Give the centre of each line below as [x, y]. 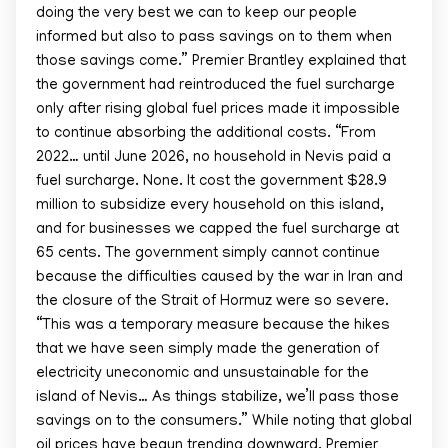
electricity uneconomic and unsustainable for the [202, 374]
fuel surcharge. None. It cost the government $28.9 [211, 182]
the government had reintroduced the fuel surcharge [215, 86]
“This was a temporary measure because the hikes [213, 326]
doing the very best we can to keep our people [196, 14]
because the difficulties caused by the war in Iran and [219, 278]
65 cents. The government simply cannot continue [208, 254]
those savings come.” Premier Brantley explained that [221, 62]
